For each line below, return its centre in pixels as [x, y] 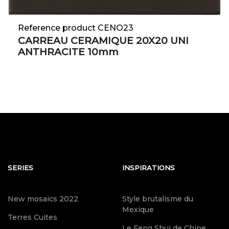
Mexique [138, 210]
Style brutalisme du [158, 199]
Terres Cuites [32, 217]
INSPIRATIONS [148, 168]
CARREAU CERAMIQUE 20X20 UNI [103, 41]
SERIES [20, 168]
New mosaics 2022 [43, 199]
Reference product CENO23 [76, 28]
